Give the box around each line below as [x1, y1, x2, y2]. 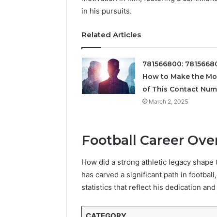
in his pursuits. [81, 6, 132, 16]
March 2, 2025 [148, 98, 188, 106]
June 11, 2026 [181, 16, 216, 23]
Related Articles [81, 30, 141, 40]
